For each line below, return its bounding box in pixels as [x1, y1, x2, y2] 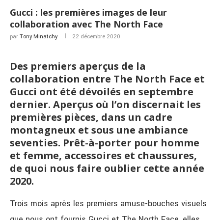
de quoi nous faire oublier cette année [10, 162, 204, 175]
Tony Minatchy [20, 33, 57, 41]
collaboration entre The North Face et [10, 72, 205, 86]
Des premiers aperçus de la [10, 59, 146, 73]
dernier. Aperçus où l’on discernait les [10, 98, 201, 111]
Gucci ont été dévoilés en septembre [10, 85, 193, 99]
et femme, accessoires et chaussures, [10, 149, 197, 163]
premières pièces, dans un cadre [10, 110, 172, 124]
